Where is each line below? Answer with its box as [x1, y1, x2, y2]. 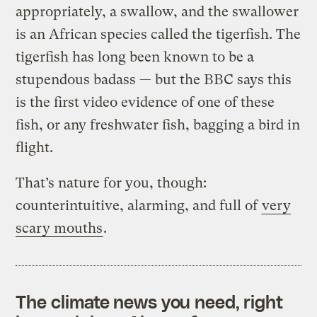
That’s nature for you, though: [16, 174, 207, 191]
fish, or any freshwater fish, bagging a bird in [16, 116, 301, 133]
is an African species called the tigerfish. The [16, 25, 301, 42]
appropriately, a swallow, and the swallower [16, 3, 299, 20]
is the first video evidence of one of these [16, 93, 275, 110]
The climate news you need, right [16, 290, 284, 312]
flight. [16, 139, 54, 156]
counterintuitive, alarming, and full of [16, 197, 262, 214]
